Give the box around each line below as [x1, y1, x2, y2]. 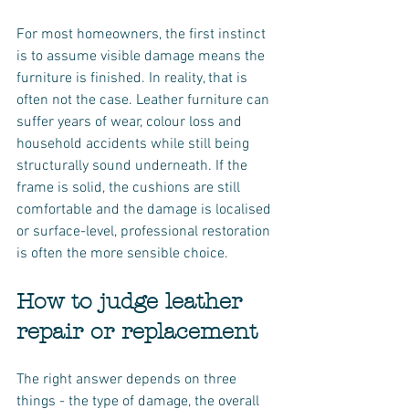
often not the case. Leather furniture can [16, 91, 273, 110]
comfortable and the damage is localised [16, 201, 275, 219]
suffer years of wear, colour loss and [16, 113, 246, 131]
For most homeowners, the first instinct [16, 26, 269, 44]
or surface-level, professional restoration [16, 223, 274, 241]
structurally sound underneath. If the [16, 157, 251, 175]
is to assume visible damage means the [16, 47, 268, 66]
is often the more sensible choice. [16, 245, 228, 263]
